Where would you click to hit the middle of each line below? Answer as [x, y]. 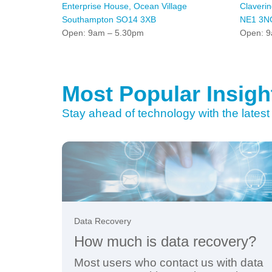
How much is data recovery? [165, 242]
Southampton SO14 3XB [109, 20]
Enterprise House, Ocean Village [124, 6]
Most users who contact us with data [169, 263]
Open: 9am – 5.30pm [103, 33]
